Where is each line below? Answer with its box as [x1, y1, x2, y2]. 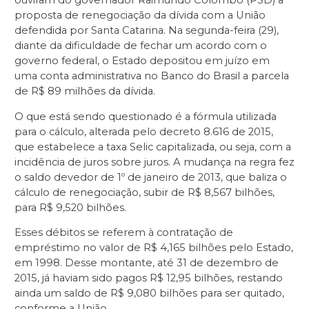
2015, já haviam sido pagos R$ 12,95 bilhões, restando [14, 272, 283, 285]
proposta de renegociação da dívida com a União [14, 8, 266, 21]
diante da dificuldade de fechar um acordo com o [14, 39, 267, 52]
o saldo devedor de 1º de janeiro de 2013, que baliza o [14, 170, 287, 183]
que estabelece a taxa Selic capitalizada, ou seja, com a [14, 140, 291, 153]
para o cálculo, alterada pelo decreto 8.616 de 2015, [14, 125, 273, 138]
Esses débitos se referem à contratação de [14, 226, 233, 239]
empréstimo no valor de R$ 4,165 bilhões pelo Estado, [14, 241, 293, 255]
